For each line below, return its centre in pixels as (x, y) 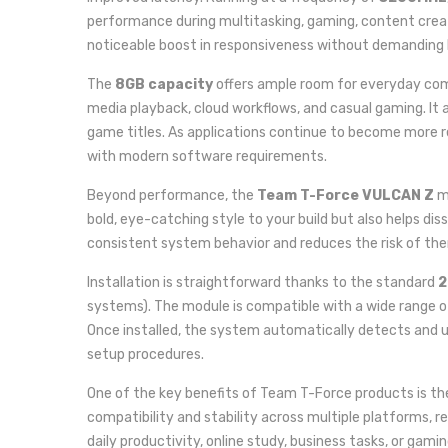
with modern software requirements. (207, 156)
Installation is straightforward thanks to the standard (262, 282)
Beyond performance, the (172, 195)
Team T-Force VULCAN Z (345, 195)
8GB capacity (164, 84)
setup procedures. (145, 354)
